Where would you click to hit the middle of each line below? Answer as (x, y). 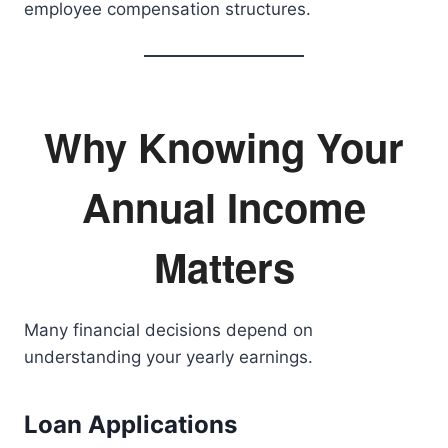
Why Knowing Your (224, 146)
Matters (224, 266)
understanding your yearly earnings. (168, 357)
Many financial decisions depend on (168, 330)
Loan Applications (130, 424)
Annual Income (224, 206)
